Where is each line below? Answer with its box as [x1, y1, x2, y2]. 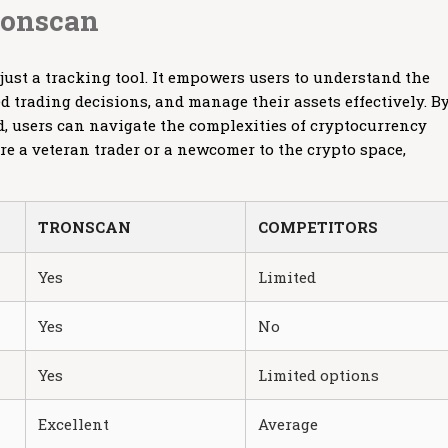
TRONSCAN [38, 217, 131, 237]
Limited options [258, 365, 379, 385]
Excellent [38, 414, 109, 434]
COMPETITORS [258, 217, 378, 237]
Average [258, 414, 318, 434]
